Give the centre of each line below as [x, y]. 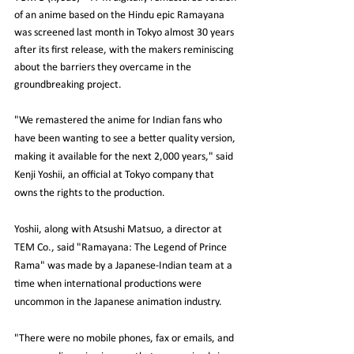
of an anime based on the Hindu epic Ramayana [121, 16]
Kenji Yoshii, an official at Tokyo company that [115, 175]
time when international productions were [109, 284]
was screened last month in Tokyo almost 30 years [125, 33]
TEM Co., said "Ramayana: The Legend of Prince [122, 248]
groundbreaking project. [68, 85]
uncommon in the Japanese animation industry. [118, 303]
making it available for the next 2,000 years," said [125, 157]
